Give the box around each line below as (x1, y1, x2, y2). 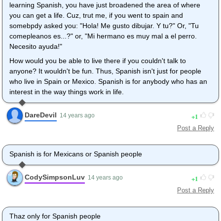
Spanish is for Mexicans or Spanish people (9, 150, 142, 158)
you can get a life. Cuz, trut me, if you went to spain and (9, 11, 183, 20)
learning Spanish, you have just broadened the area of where (9, 1, 200, 9)
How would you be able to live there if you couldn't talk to (9, 57, 186, 65)
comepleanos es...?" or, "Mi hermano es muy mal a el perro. (9, 32, 197, 40)
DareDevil (25, 110, 57, 119)
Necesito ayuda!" (9, 42, 62, 51)
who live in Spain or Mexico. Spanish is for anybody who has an (9, 77, 207, 86)
